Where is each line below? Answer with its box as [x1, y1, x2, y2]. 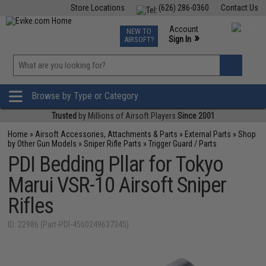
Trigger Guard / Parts [148, 139, 217, 148]
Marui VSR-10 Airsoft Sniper [8, 173, 227, 198]
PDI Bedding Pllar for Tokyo [8, 152, 224, 177]
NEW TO [126, 27, 151, 36]
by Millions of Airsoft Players [76, 111, 178, 121]
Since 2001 [177, 111, 215, 121]
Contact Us [220, 3, 258, 12]
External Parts [185, 129, 232, 139]
